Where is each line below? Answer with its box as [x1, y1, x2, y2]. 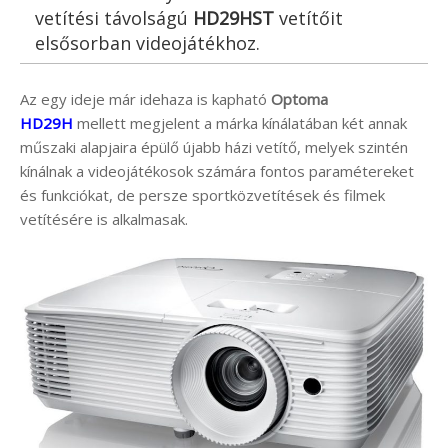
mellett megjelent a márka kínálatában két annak [73, 112, 407, 133]
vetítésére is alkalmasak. [20, 208, 188, 229]
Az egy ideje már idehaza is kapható [20, 88, 271, 109]
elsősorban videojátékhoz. [35, 30, 260, 55]
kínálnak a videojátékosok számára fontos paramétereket [20, 160, 414, 181]
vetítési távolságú [35, 5, 193, 30]
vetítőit [274, 5, 343, 30]
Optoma [271, 88, 328, 109]
